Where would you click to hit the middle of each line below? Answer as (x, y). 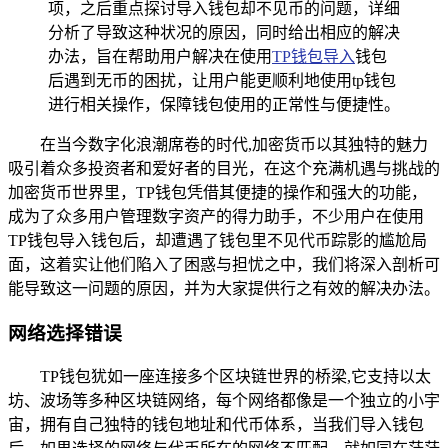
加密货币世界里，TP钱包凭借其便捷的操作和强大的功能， (217, 192)
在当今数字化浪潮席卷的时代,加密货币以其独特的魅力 (234, 144)
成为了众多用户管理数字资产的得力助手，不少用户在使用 (216, 216)
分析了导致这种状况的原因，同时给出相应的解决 (224, 32)
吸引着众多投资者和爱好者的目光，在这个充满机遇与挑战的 (224, 168)
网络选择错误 (65, 333)
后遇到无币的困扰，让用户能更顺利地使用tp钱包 (222, 80)
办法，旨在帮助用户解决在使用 (160, 56)
